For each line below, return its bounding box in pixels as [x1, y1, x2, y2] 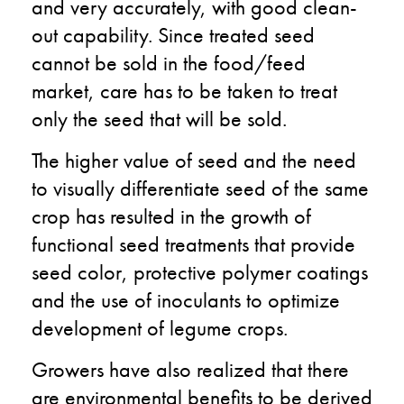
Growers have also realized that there [32, 354, 349, 383]
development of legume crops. [32, 313, 288, 342]
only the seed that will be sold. [32, 104, 287, 133]
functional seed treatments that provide [32, 229, 355, 258]
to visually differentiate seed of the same [32, 173, 369, 202]
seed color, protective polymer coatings [32, 257, 368, 286]
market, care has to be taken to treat [32, 76, 337, 105]
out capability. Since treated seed [32, 20, 315, 49]
